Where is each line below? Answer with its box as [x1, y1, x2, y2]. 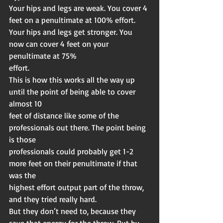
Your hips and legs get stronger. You [9, 26, 134, 37]
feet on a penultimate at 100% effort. [9, 14, 135, 25]
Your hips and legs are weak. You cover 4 [9, 2, 149, 13]
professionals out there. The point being [9, 122, 148, 132]
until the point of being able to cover [9, 86, 137, 97]
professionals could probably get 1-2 [9, 146, 135, 156]
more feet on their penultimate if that [9, 158, 139, 168]
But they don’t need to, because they [9, 206, 138, 216]
